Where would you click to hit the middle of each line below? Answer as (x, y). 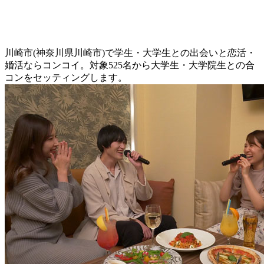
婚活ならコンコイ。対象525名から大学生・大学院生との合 (130, 65)
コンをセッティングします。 (66, 78)
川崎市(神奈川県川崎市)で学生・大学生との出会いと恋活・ (130, 53)
